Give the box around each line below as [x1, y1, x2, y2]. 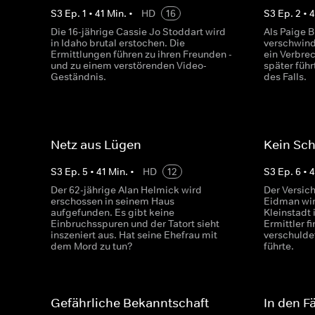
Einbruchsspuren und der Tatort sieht [51, 217, 219, 230]
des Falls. [264, 70, 307, 83]
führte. [264, 240, 295, 252]
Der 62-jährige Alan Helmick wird [51, 184, 202, 196]
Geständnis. [51, 70, 106, 83]
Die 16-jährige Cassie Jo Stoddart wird [51, 25, 226, 38]
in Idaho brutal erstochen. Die [51, 37, 185, 49]
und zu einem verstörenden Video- [51, 59, 207, 72]
